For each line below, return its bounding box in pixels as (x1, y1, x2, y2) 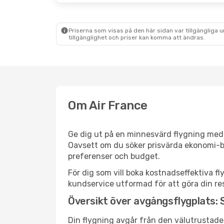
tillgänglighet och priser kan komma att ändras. (68, 34, 205, 41)
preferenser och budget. (68, 151, 160, 161)
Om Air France (68, 98, 147, 112)
